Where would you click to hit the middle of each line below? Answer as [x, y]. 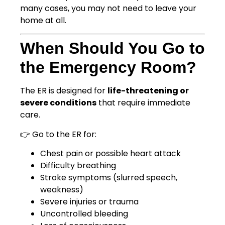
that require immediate [143, 103]
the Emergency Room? [108, 68]
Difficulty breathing [78, 166]
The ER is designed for [64, 91]
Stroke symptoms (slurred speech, [109, 178]
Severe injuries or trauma [89, 202]
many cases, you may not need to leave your [108, 9]
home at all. [43, 21]
